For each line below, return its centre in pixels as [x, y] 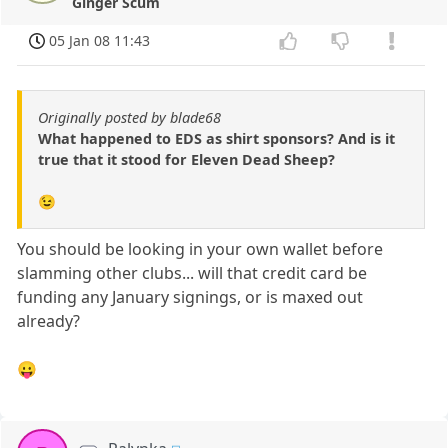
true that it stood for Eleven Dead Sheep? [186, 159]
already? [49, 320]
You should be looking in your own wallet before [200, 248]
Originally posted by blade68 [129, 117]
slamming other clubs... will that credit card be [192, 272]
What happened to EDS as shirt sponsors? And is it [216, 138]
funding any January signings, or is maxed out [190, 296]
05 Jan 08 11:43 [100, 40]
